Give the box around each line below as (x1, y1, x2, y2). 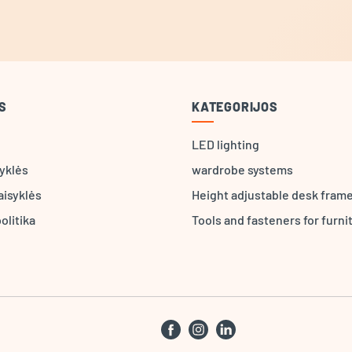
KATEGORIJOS (192, 99, 278, 114)
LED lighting (192, 137, 259, 152)
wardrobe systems (192, 162, 293, 177)
